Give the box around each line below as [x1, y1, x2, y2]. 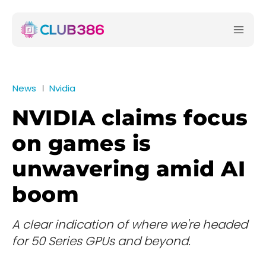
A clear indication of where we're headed [12, 216, 248, 233]
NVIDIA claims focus [12, 104, 248, 131]
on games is [12, 130, 151, 157]
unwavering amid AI [12, 156, 245, 182]
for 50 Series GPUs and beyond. [12, 233, 191, 250]
